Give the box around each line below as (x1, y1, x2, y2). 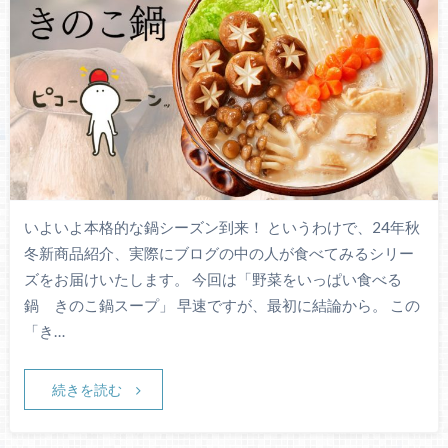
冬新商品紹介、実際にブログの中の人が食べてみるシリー (23, 244, 414, 263)
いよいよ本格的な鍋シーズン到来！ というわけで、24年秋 (23, 218, 420, 237)
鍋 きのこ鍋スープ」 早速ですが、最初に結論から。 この (23, 296, 420, 315)
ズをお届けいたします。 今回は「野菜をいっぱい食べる (23, 270, 402, 289)
